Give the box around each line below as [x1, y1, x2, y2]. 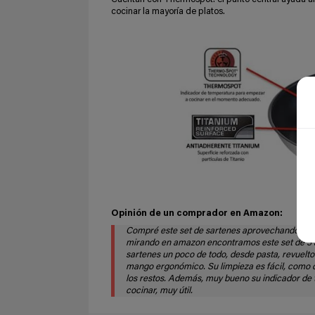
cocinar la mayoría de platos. [111, 6, 225, 16]
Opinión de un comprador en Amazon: [111, 209, 283, 219]
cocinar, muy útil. [126, 286, 193, 296]
